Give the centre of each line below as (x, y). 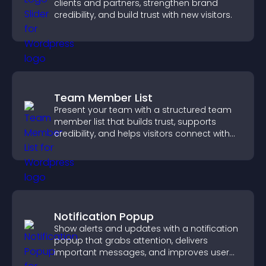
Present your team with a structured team (143, 110)
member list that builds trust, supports (135, 122)
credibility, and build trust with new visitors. (143, 15)
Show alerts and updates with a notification (146, 229)
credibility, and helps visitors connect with (142, 134)
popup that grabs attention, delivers (131, 240)
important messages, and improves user (142, 252)
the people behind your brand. (119, 145)
